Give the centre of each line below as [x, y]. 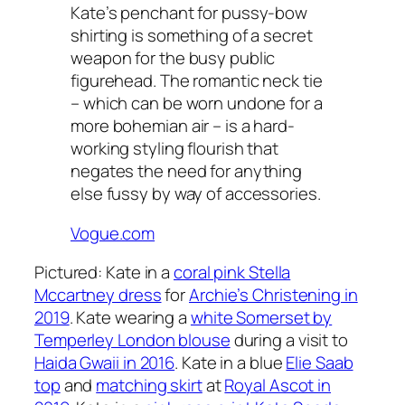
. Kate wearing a [130, 317]
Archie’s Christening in [273, 295]
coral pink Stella [232, 272]
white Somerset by [261, 317]
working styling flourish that [175, 148]
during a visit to [289, 340]
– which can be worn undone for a [197, 103]
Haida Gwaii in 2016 [105, 363]
